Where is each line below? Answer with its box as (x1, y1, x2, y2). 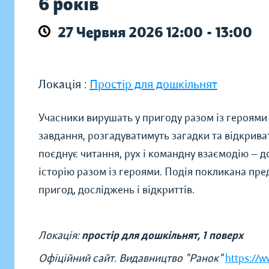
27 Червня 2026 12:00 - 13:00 (58, 23, 252, 41)
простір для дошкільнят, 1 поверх (82, 229, 243, 242)
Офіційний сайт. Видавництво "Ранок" (38, 252, 225, 265)
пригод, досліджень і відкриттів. (38, 183, 197, 196)
